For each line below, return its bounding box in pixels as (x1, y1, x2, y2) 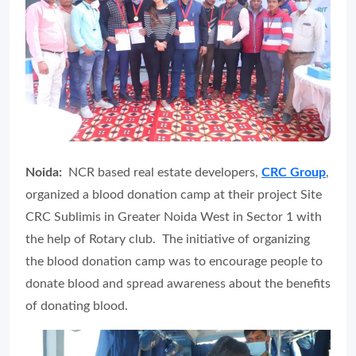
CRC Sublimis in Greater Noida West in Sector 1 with (25, 210, 322, 223)
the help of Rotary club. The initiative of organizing (25, 232, 310, 246)
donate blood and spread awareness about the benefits (25, 277, 331, 290)
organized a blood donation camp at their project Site (25, 188, 322, 201)
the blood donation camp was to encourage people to (25, 254, 323, 268)
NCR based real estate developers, (65, 165, 261, 179)
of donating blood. (25, 299, 128, 312)
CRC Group (261, 165, 326, 179)
